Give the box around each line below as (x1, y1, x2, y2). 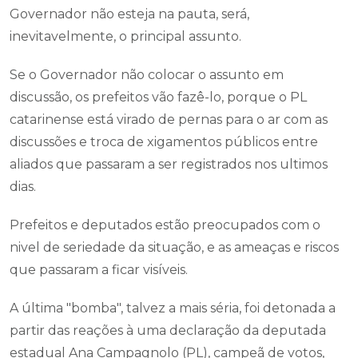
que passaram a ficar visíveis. (10, 262, 188, 277)
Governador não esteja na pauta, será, (10, 6, 249, 22)
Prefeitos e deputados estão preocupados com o (10, 217, 320, 233)
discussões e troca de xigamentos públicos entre (10, 134, 318, 149)
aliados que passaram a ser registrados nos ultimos (10, 157, 328, 172)
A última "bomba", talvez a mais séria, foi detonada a (10, 300, 336, 316)
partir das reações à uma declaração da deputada (10, 323, 326, 338)
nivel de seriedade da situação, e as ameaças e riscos (10, 240, 339, 255)
